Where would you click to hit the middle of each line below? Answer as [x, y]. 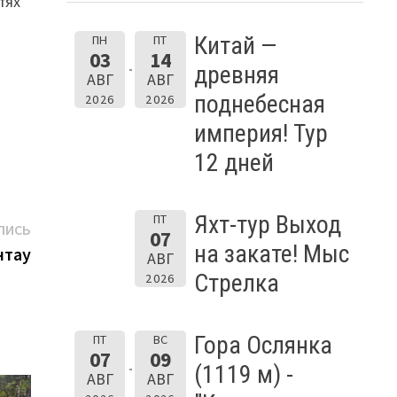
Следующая [71, 228]
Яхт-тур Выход [267, 224]
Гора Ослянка [263, 345]
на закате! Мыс [271, 253]
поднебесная [259, 104]
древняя [236, 74]
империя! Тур [261, 133]
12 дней [234, 162]
